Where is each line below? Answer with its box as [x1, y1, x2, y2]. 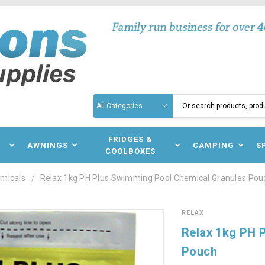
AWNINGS [27, 141, 69, 150]
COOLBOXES [105, 147, 156, 156]
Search [93, 95, 121, 105]
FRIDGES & [108, 135, 153, 144]
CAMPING [193, 141, 235, 150]
